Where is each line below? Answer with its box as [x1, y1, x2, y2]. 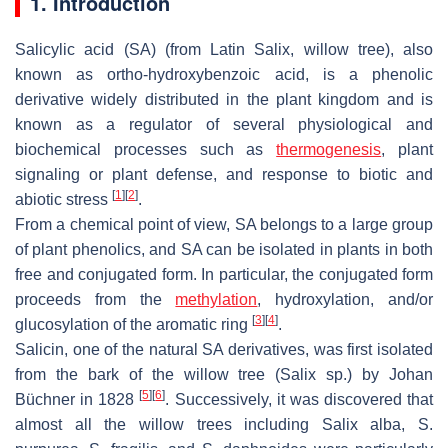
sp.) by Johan [316, 365, 434, 383]
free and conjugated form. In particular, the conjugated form [15, 265, 433, 283]
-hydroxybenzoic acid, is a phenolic [143, 65, 434, 83]
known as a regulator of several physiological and [15, 115, 433, 133]
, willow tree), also [290, 40, 433, 58]
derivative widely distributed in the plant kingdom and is [15, 90, 433, 108]
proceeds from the [15, 290, 176, 308]
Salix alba [321, 415, 402, 433]
